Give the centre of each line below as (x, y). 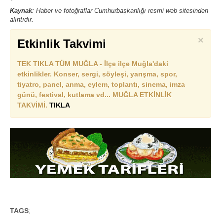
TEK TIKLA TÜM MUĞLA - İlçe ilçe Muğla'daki (93, 64)
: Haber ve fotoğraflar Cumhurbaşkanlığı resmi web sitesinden (120, 11)
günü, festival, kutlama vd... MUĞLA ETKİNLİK (94, 95)
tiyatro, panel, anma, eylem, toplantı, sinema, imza (101, 84)
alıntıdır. (22, 19)
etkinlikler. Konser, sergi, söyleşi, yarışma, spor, (97, 74)
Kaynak (21, 11)
